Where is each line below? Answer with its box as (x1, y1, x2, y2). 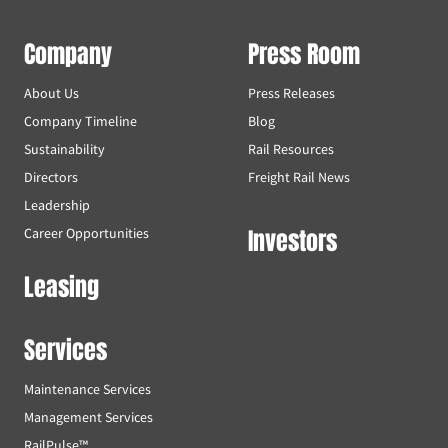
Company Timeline (24, 112, 137, 131)
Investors (248, 223, 337, 260)
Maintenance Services (24, 380, 151, 399)
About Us (24, 84, 79, 103)
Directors (24, 168, 78, 187)
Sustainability (24, 140, 105, 159)
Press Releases (248, 84, 335, 103)
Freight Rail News (248, 168, 350, 187)
